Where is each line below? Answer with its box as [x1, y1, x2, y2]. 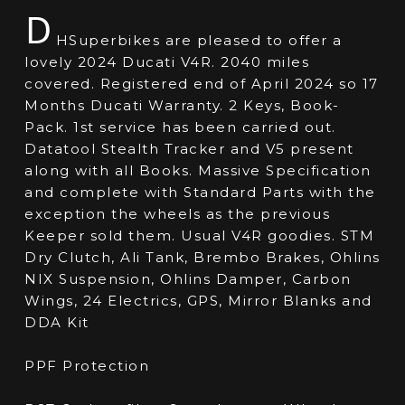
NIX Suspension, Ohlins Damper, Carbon [24, 270, 352, 288]
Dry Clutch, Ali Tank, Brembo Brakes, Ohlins [24, 249, 381, 267]
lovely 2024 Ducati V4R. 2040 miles [24, 53, 310, 71]
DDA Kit [24, 314, 89, 332]
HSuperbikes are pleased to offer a [55, 32, 343, 50]
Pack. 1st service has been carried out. [24, 118, 336, 137]
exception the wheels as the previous [24, 205, 331, 223]
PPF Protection [24, 357, 150, 375]
